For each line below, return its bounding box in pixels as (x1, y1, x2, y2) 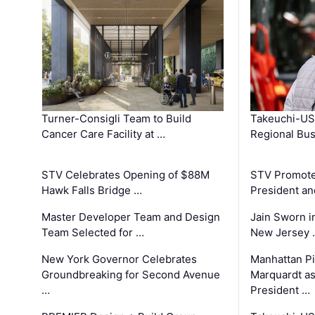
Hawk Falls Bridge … (41, 183, 143, 197)
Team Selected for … (41, 225, 145, 239)
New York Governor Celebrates (41, 252, 198, 266)
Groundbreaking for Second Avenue (41, 267, 221, 281)
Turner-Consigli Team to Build (41, 111, 192, 125)
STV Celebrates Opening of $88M (41, 167, 210, 181)
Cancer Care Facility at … (41, 127, 166, 141)
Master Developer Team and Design (41, 210, 221, 224)
